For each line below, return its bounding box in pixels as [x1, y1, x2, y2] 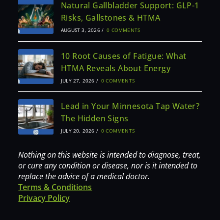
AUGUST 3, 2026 [60, 26, 100, 33]
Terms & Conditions [18, 182, 92, 193]
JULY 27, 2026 [60, 77, 95, 84]
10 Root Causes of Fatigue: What [60, 50, 187, 61]
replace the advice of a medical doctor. [18, 171, 150, 182]
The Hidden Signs [60, 113, 129, 124]
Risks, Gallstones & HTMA [60, 12, 161, 23]
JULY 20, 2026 [60, 127, 95, 135]
